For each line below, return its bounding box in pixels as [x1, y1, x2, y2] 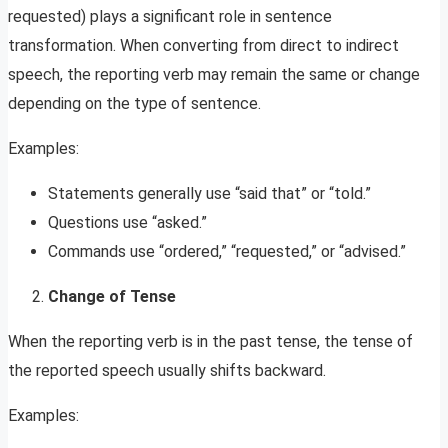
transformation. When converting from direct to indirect [8, 35, 399, 55]
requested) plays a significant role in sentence [8, 6, 332, 26]
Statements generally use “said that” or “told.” [48, 183, 371, 203]
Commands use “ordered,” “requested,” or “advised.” [48, 241, 406, 261]
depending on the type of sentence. [8, 93, 261, 113]
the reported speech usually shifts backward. [8, 360, 326, 380]
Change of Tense [48, 286, 176, 306]
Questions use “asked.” [48, 212, 207, 232]
